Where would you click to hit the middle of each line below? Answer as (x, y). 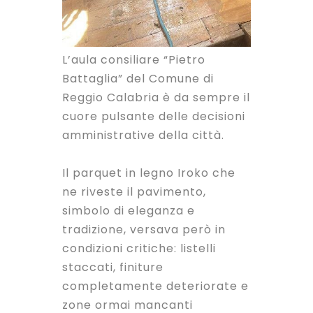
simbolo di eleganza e (129, 211)
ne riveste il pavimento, (134, 192)
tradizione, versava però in (144, 230)
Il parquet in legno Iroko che (149, 173)
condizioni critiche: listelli (139, 249)
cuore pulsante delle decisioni (154, 117)
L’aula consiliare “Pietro (134, 60)
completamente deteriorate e (155, 286)
